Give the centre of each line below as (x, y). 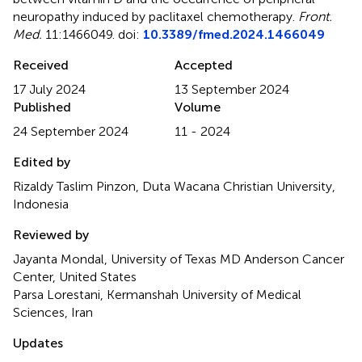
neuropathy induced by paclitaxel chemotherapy (153, 16)
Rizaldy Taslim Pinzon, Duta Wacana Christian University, (174, 186)
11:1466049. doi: (93, 34)
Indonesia (41, 204)
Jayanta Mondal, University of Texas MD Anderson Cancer (179, 259)
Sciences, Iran (53, 312)
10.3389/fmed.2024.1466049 (234, 34)
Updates (38, 343)
